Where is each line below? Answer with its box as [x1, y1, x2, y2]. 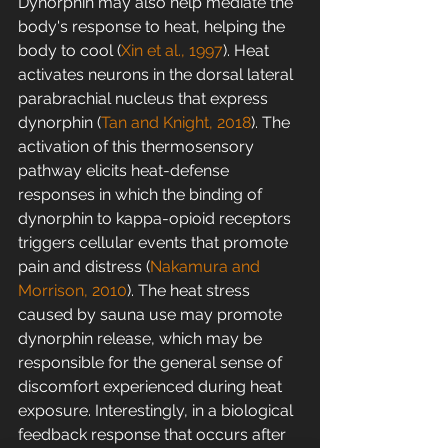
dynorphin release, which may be [18, 329, 266, 349]
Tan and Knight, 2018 [101, 113, 251, 133]
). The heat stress [127, 281, 254, 301]
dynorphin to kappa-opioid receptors [18, 209, 295, 229]
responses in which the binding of [18, 185, 266, 205]
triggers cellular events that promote [18, 233, 292, 253]
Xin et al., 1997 [121, 41, 223, 61]
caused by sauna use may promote [18, 305, 286, 325]
